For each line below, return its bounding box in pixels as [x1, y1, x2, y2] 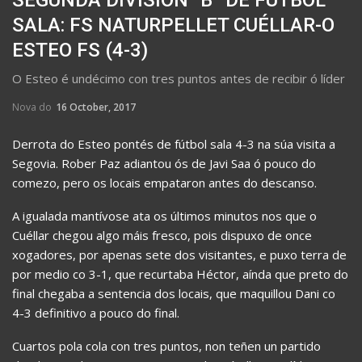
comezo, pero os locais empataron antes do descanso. [12, 174, 317, 191]
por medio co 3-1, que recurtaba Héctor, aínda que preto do [12, 265, 348, 282]
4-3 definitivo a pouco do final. [12, 304, 179, 321]
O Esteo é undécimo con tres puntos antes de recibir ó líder [12, 69, 345, 86]
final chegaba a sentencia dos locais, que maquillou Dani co [12, 284, 335, 301]
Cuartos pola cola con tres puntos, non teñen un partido [12, 337, 321, 354]
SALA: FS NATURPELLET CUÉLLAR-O [12, 13, 335, 36]
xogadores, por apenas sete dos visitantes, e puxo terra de [12, 246, 347, 263]
